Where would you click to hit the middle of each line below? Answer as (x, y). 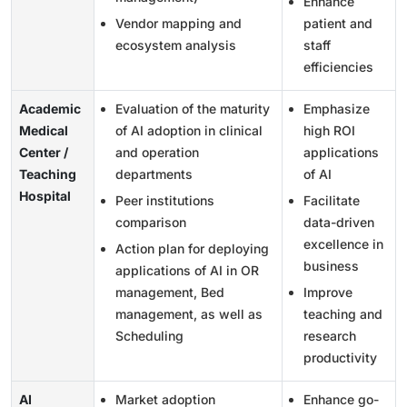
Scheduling (149, 335)
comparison (151, 222)
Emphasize (337, 108)
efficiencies (338, 66)
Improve (328, 292)
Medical (44, 130)
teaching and (343, 313)
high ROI (329, 130)
